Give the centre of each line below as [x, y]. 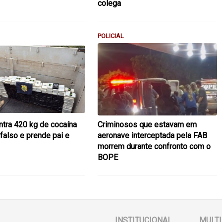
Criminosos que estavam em [147, 124]
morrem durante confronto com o [154, 146]
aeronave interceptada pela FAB [152, 135]
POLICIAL [111, 36]
